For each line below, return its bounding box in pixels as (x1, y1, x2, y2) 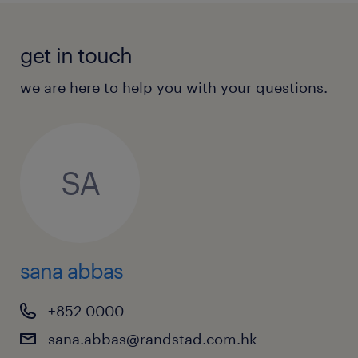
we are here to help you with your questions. (20, 78, 328, 96)
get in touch (20, 42, 132, 67)
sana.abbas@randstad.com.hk (48, 329, 257, 348)
